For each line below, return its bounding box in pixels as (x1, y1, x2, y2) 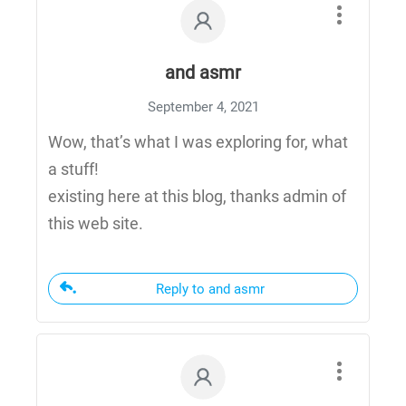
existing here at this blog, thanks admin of (48, 187, 346, 206)
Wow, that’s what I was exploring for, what (48, 132, 348, 151)
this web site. (48, 214, 143, 233)
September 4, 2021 (147, 99, 259, 115)
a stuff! (48, 159, 99, 179)
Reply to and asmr (155, 281, 265, 297)
